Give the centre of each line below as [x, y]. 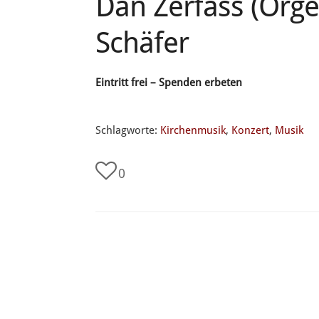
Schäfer [142, 43]
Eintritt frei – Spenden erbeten [169, 83]
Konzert [251, 130]
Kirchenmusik [193, 130]
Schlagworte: [128, 130]
